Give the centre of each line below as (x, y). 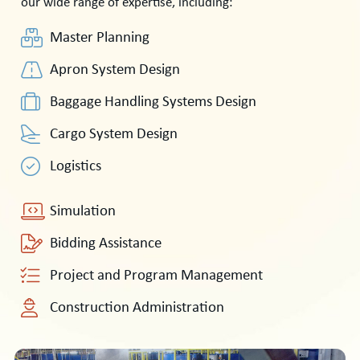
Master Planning (100, 39)
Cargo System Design (114, 135)
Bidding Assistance (106, 244)
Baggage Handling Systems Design (153, 103)
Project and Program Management (156, 276)
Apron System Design (115, 71)
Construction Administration (137, 309)
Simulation (83, 212)
